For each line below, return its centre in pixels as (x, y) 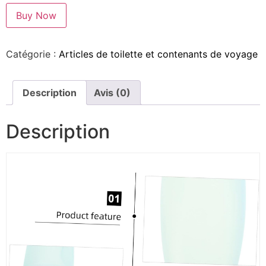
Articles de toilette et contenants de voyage (158, 54)
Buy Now (36, 16)
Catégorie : (32, 54)
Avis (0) (112, 93)
